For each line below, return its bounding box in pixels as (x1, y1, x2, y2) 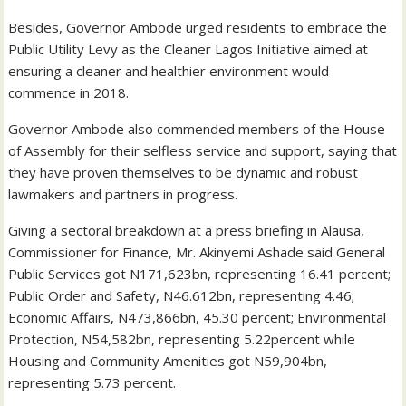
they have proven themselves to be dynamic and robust (8, 162, 359, 181)
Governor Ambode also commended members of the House (8, 119, 386, 138)
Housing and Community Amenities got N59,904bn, (8, 351, 328, 370)
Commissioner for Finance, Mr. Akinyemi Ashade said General (8, 242, 386, 261)
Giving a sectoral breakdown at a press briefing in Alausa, (8, 220, 365, 239)
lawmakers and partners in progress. (8, 184, 238, 203)
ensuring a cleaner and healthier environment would (8, 61, 330, 80)
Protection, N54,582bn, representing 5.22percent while (8, 329, 356, 348)
